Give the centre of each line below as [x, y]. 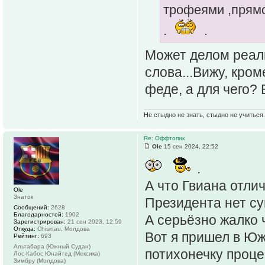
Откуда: [25, 228]
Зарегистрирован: [40, 221]
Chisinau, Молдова [63, 228]
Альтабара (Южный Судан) [52, 246]
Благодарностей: [38, 214]
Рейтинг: [26, 235]
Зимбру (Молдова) [40, 260]
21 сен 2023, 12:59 [94, 221]
